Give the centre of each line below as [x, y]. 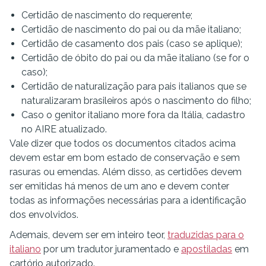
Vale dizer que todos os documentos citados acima [123, 143]
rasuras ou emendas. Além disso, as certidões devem [126, 172]
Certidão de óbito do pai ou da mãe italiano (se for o [135, 58]
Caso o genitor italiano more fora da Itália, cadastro [133, 115]
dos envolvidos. [44, 215]
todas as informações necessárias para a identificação [128, 200]
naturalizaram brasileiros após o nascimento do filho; [136, 101]
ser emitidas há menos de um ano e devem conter [119, 186]
